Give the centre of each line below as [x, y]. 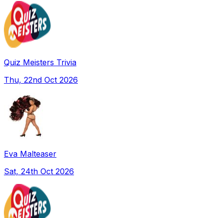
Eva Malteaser [30, 154]
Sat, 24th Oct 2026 [39, 171]
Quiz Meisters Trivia [40, 62]
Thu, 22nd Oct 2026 [41, 80]
